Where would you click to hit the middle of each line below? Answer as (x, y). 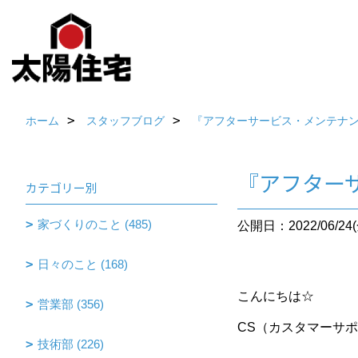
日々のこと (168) (83, 264)
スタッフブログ (125, 121)
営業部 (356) (71, 304)
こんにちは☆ (276, 296)
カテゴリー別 (62, 187)
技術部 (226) (71, 344)
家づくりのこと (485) (95, 224)
